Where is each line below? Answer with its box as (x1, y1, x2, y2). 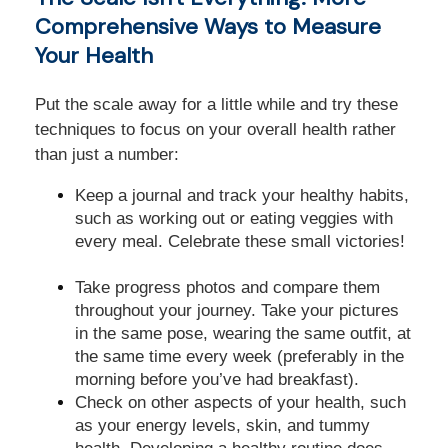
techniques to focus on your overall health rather (35, 120, 396, 139)
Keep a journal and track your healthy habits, (75, 186, 409, 205)
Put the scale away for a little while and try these (35, 95, 398, 114)
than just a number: (35, 145, 179, 164)
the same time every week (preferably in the (75, 347, 404, 366)
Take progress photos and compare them (75, 278, 380, 297)
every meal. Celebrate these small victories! (75, 232, 405, 251)
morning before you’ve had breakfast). (75, 370, 359, 389)
